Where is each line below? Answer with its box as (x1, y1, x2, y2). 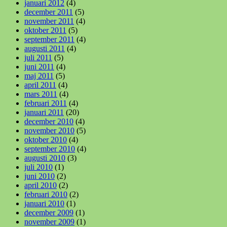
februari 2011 (24, 98, 67, 107)
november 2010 (24, 126, 74, 135)
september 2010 (24, 144, 75, 153)
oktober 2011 (24, 25, 66, 34)
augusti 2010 (24, 153, 65, 162)
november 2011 (24, 16, 74, 25)
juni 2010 (24, 171, 55, 180)
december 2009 (24, 208, 73, 217)
